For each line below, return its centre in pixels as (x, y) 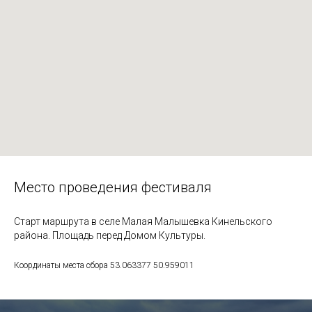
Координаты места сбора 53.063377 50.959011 (104, 265)
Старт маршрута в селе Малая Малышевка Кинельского (143, 221)
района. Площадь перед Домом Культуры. (110, 235)
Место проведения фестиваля (113, 187)
